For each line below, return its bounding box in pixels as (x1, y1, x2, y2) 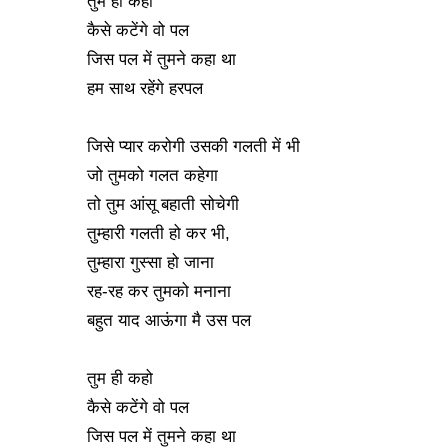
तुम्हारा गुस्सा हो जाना (87, 253, 214, 272)
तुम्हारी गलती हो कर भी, (87, 224, 230, 243)
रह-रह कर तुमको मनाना (87, 282, 231, 301)
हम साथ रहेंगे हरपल (87, 79, 208, 98)
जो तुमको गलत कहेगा (87, 166, 218, 185)
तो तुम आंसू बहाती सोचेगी (87, 195, 244, 214)
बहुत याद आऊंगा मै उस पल (87, 311, 251, 330)
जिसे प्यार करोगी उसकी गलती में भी (87, 137, 305, 156)
